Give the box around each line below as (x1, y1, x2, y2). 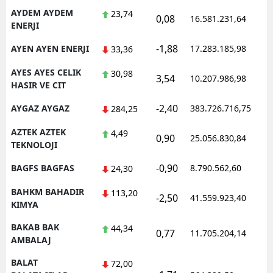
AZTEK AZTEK (11, 126, 66, 138)
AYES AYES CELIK (11, 66, 81, 78)
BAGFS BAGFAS (11, 161, 74, 174)
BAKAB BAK (11, 221, 59, 233)
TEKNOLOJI (11, 138, 57, 151)
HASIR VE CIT (11, 79, 66, 91)
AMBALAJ (11, 233, 51, 246)
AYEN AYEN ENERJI (11, 42, 89, 54)
